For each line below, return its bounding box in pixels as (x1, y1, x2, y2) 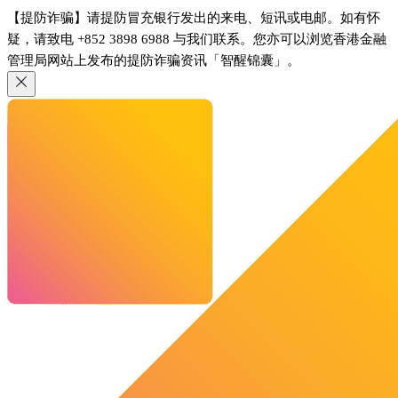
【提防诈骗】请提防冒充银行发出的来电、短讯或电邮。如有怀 (7, 11, 380, 25)
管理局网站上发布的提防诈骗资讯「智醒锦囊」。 (7, 53, 300, 68)
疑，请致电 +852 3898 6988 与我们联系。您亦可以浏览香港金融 (7, 32, 386, 46)
